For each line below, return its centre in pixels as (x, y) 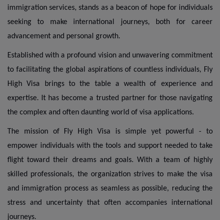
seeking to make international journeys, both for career (110, 22)
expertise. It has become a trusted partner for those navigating (110, 98)
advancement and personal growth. (64, 36)
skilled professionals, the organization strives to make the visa (110, 174)
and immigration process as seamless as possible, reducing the (110, 188)
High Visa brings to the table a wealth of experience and (110, 84)
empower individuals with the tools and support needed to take (110, 146)
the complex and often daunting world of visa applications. (101, 112)
